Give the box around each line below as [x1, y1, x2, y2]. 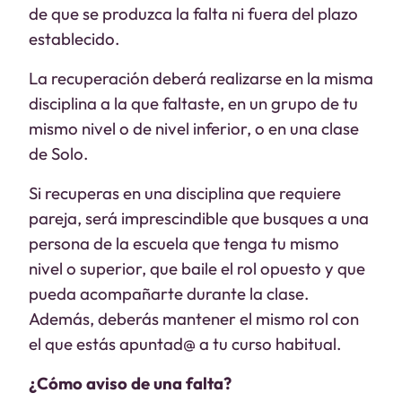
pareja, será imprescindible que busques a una [29, 207, 369, 229]
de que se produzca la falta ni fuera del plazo [29, 3, 358, 24]
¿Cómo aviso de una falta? [29, 372, 232, 394]
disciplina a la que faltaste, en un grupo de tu [29, 92, 358, 114]
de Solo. [29, 143, 88, 164]
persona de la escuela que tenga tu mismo [29, 232, 339, 254]
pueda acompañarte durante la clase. [29, 283, 309, 304]
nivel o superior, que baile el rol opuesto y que [29, 258, 365, 279]
